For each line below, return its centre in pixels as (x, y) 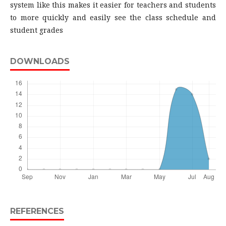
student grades (37, 30)
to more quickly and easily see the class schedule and (113, 17)
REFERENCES (37, 211)
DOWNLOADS (40, 61)
